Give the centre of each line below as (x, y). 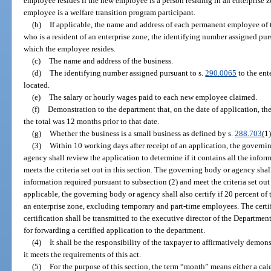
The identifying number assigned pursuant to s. (128, 73)
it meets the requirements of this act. (83, 254)
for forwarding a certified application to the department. (115, 230)
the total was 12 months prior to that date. (92, 121)
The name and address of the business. (111, 60)
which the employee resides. (70, 48)
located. (37, 85)
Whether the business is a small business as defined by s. (142, 133)
